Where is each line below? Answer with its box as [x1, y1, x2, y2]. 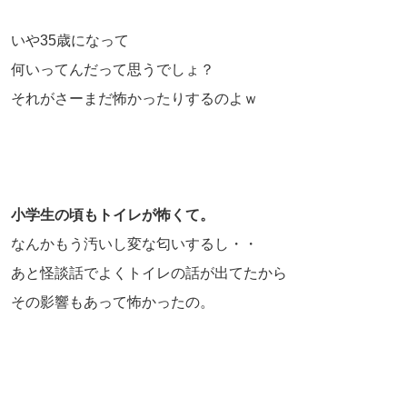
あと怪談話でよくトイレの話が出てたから [11, 264, 287, 281]
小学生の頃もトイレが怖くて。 [11, 206, 214, 223]
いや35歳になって [11, 32, 129, 48]
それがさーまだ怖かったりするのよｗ [11, 90, 258, 106]
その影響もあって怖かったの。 [11, 293, 214, 310]
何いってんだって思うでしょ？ [11, 61, 214, 77]
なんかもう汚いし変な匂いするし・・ [11, 235, 258, 252]
